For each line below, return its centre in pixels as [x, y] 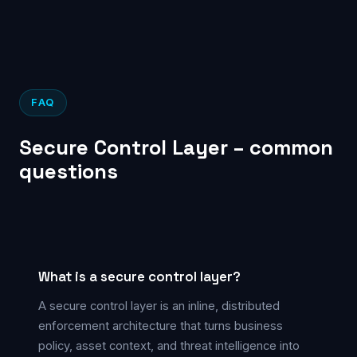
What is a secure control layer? [139, 276]
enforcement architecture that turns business [161, 326]
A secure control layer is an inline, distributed [159, 306]
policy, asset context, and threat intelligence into [169, 345]
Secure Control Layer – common [176, 147]
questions [69, 171]
